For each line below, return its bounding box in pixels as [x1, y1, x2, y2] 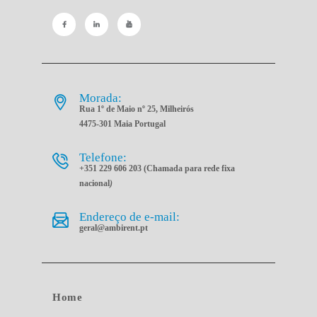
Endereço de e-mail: [79, 209, 180, 224]
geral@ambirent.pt [79, 222, 149, 233]
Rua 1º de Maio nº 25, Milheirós [79, 103, 195, 114]
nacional [79, 178, 110, 188]
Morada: [79, 91, 122, 105]
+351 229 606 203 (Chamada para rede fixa [79, 163, 236, 173]
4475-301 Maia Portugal [79, 118, 166, 129]
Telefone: [79, 150, 127, 164]
